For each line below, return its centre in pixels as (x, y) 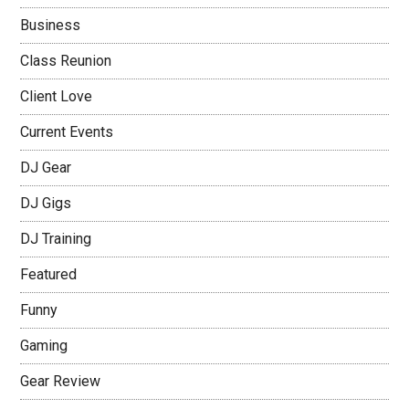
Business (51, 25)
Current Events (67, 132)
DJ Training (56, 239)
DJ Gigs (46, 203)
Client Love (57, 96)
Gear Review (61, 381)
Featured (49, 274)
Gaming (44, 346)
